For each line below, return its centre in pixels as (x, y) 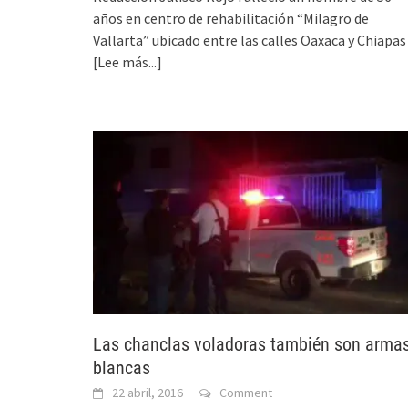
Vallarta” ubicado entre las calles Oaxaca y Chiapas (250, 41)
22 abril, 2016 (148, 392)
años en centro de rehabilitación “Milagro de (231, 19)
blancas (122, 367)
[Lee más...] (127, 62)
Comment (246, 392)
